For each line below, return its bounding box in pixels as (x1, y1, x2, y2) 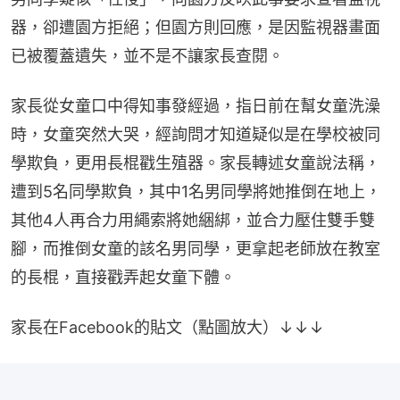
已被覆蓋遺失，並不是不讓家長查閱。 (11, 46, 284, 65)
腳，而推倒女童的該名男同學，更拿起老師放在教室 (11, 238, 380, 258)
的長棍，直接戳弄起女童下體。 (11, 267, 236, 287)
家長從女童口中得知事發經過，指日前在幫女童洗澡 (11, 96, 380, 115)
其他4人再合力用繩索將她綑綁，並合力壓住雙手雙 (11, 210, 375, 229)
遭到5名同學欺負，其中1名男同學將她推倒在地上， (11, 181, 381, 201)
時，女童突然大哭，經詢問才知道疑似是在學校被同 (11, 124, 380, 144)
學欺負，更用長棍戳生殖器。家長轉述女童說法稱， (11, 153, 380, 172)
